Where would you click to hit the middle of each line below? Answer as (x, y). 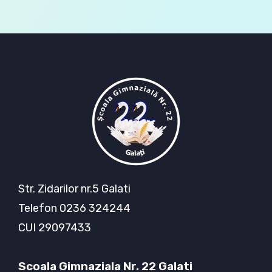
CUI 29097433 (55, 228)
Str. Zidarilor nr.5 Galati (74, 189)
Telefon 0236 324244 (74, 209)
